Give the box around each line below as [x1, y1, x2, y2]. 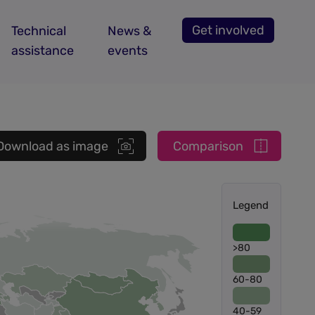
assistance [11, 43, 75, 58]
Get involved [192, 22, 264, 38]
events [108, 43, 148, 58]
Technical [11, 23, 67, 39]
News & [108, 23, 152, 39]
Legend [233, 199, 269, 212]
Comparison [173, 139, 243, 154]
